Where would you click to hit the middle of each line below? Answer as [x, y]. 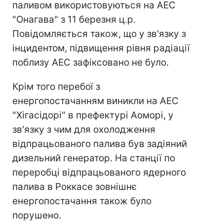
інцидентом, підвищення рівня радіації [101, 48]
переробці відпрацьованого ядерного [99, 172]
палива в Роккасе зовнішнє [74, 187]
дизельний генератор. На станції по [94, 158]
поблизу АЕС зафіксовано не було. [91, 62]
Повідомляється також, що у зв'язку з [99, 34]
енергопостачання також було [82, 201]
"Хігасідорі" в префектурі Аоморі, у [93, 115]
